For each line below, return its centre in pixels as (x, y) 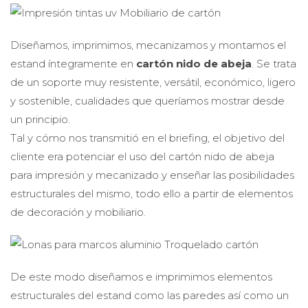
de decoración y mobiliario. (78, 212)
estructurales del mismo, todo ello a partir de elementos (152, 194)
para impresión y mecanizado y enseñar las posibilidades (152, 175)
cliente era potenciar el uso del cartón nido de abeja (142, 157)
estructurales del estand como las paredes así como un (150, 296)
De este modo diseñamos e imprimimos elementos (141, 277)
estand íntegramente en (73, 64)
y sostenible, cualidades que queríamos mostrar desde (147, 101)
